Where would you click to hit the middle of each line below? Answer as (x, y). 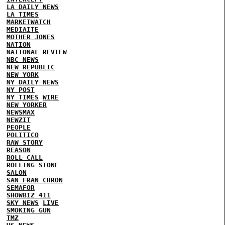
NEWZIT (19, 120)
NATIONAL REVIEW (37, 52)
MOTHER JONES (31, 37)
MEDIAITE (23, 29)
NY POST (21, 90)
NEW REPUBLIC (31, 67)
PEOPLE (19, 127)
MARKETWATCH (29, 22)
